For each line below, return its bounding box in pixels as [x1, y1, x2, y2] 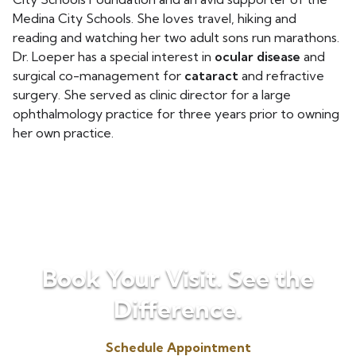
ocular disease [215, 48, 300, 64]
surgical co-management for [13, 68, 184, 83]
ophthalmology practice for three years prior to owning [13, 106, 339, 122]
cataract [184, 68, 238, 83]
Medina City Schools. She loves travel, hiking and [13, 10, 296, 26]
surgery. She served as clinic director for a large [13, 87, 291, 103]
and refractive [238, 68, 324, 83]
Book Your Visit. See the [42, 263, 314, 293]
